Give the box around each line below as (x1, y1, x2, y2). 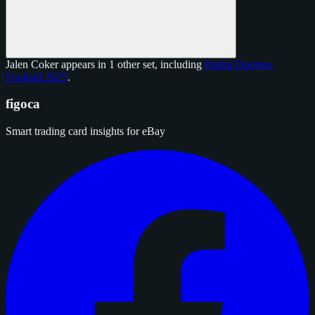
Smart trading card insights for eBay (6, 125, 165, 138)
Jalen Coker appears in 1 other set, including (6, 58, 205, 70)
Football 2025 (6, 70, 67, 83)
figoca (6, 96, 40, 112)
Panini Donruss (205, 58, 273, 70)
